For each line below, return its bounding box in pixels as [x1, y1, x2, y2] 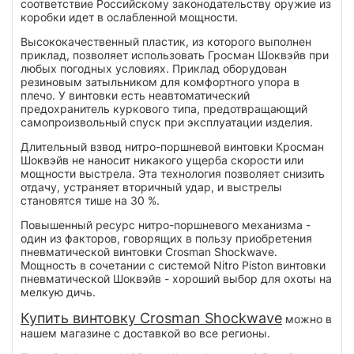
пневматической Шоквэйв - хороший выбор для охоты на [21, 271, 332, 285]
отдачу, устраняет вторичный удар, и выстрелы [21, 179, 282, 194]
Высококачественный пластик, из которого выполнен [21, 34, 311, 48]
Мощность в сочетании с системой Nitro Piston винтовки [21, 258, 326, 272]
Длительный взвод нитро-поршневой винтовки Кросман [21, 139, 324, 153]
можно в [282, 311, 332, 326]
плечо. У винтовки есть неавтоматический [21, 88, 250, 102]
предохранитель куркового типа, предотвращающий [21, 101, 307, 115]
